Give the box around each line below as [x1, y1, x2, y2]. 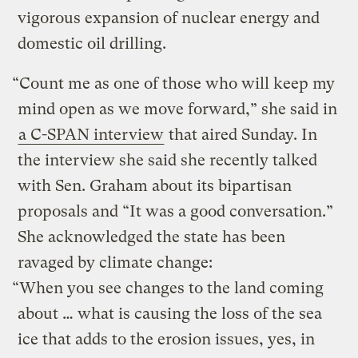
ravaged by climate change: [18, 253, 213, 272]
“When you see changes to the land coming [12, 278, 324, 297]
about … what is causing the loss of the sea [18, 304, 323, 323]
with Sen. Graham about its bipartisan [18, 176, 292, 195]
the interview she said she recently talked [18, 150, 318, 169]
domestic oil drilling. [18, 34, 167, 53]
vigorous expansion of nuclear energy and [18, 8, 320, 27]
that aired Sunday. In [165, 125, 318, 144]
